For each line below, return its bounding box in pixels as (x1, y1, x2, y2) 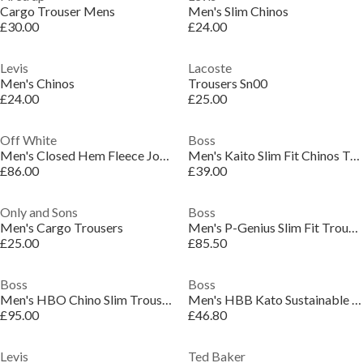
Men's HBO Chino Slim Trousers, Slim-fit (162, 292, 172, 307)
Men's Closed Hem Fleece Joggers (160, 147, 169, 163)
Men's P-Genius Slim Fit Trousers (348, 220, 358, 235)
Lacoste (187, 60, 232, 75)
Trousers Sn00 (187, 75, 267, 91)
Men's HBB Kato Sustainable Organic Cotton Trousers (351, 292, 361, 307)
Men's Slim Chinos (187, 3, 288, 19)
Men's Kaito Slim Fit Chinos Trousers (349, 147, 360, 163)
